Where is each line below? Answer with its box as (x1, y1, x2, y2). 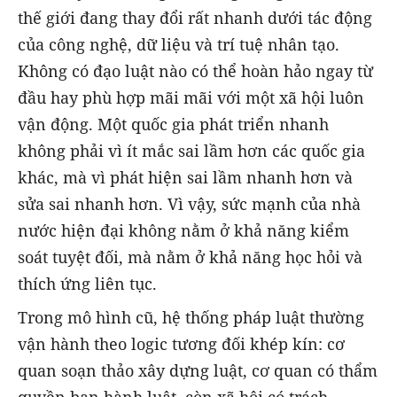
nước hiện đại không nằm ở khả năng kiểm (18, 220, 349, 242)
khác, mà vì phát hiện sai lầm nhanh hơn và (18, 167, 353, 189)
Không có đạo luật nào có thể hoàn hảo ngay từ (18, 60, 373, 82)
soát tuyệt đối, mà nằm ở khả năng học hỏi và (18, 246, 362, 269)
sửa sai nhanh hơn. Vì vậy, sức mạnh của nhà (18, 193, 361, 215)
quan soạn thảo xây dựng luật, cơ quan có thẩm (18, 360, 378, 382)
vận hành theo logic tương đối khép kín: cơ (18, 333, 345, 355)
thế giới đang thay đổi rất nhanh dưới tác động (18, 7, 372, 29)
